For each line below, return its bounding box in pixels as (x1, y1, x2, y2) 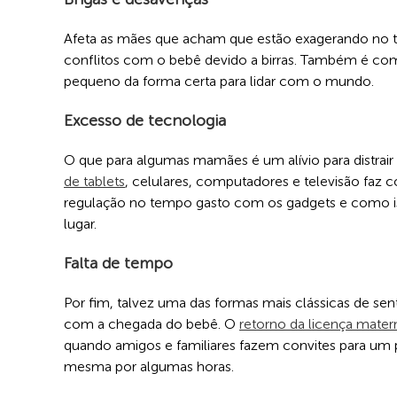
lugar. (64, 214, 97, 232)
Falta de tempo (64, 253, 173, 273)
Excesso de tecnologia (64, 110, 226, 130)
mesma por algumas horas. (64, 357, 234, 375)
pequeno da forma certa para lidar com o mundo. (64, 72, 374, 90)
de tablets (64, 172, 125, 190)
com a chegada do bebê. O (64, 315, 239, 332)
